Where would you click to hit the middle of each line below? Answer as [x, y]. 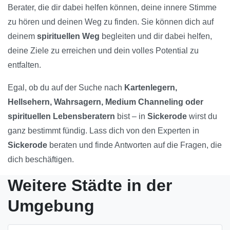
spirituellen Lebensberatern [61, 117]
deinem [22, 36]
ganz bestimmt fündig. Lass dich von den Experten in [103, 131]
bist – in [131, 117]
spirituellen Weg [68, 36]
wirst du [202, 117]
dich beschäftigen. [41, 160]
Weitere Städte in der [90, 186]
